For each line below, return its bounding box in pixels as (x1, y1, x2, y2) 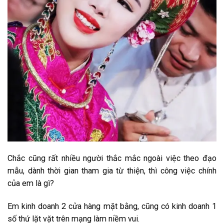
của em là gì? (7, 178, 54, 188)
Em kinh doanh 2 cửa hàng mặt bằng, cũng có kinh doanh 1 (7, 201, 216, 211)
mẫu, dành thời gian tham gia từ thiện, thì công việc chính (7, 165, 216, 175)
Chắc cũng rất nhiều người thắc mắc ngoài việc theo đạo (7, 153, 216, 163)
